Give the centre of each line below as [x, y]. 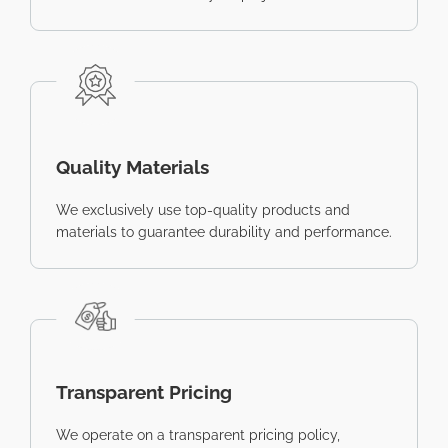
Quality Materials [132, 166]
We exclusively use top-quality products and [203, 209]
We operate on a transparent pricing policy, [198, 435]
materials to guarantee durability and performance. [224, 231]
